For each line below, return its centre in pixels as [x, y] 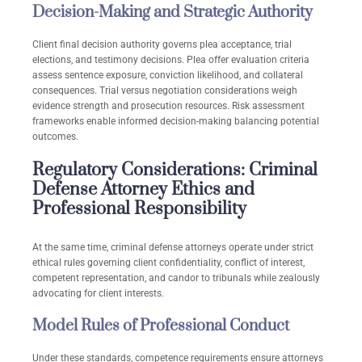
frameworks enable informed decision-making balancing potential [176, 122]
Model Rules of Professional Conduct [161, 326]
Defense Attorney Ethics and [143, 190]
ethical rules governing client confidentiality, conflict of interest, [168, 263]
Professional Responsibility [139, 209]
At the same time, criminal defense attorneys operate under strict [173, 248]
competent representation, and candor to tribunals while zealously [176, 278]
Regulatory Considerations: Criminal [175, 170]
